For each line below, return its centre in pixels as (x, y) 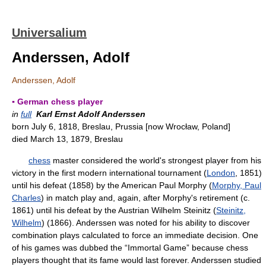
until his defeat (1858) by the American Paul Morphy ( (112, 185)
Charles (26, 198)
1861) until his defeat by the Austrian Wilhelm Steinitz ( (114, 210)
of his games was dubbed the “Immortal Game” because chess (130, 248)
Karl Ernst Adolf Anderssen (91, 114)
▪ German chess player (57, 102)
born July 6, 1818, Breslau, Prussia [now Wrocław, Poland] (121, 126)
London (221, 173)
